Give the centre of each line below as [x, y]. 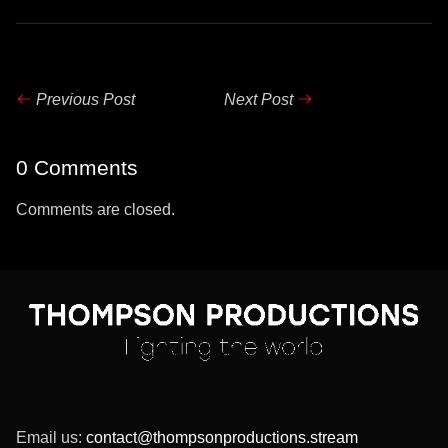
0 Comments [77, 167]
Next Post [258, 99]
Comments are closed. [95, 209]
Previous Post [85, 99]
